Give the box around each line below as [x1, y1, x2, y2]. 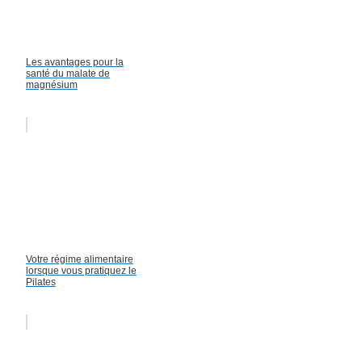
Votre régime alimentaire [25, 254, 133, 266]
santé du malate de [25, 68, 110, 80]
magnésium [25, 79, 78, 91]
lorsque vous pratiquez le [25, 265, 137, 277]
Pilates [25, 276, 56, 288]
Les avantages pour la [25, 57, 124, 69]
